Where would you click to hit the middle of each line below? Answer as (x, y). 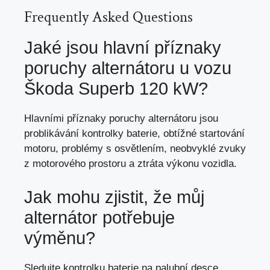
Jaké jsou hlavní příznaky (123, 48)
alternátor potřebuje (99, 217)
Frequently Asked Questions (108, 17)
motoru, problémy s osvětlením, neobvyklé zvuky (135, 149)
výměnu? (60, 238)
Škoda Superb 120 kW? (116, 89)
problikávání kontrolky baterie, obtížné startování (134, 134)
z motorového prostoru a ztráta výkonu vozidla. (130, 164)
